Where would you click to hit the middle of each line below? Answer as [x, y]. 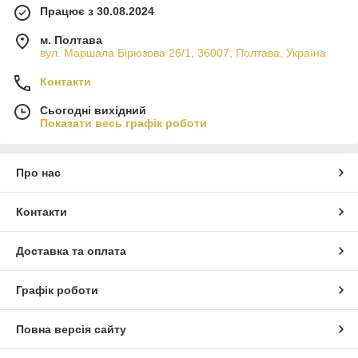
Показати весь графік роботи [123, 123]
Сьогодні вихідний [93, 110]
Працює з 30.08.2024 [97, 11]
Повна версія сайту [71, 329]
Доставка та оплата [71, 251]
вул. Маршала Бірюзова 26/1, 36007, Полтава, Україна [183, 52]
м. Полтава [71, 40]
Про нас [38, 172]
